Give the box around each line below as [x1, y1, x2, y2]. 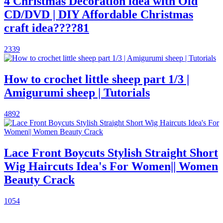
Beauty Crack [4, 173, 75, 187]
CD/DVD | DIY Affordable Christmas [4, 8, 193, 21]
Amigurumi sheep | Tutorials [4, 86, 150, 100]
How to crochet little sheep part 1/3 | [4, 73, 189, 86]
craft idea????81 [4, 21, 89, 35]
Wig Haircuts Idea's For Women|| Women [4, 160, 218, 173]
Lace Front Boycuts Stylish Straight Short [4, 146, 218, 160]
